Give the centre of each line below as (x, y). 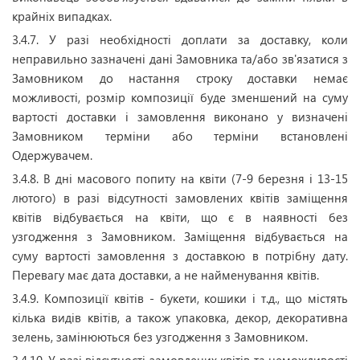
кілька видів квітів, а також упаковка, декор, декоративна (180, 317)
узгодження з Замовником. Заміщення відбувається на (180, 236)
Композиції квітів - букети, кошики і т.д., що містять (196, 298)
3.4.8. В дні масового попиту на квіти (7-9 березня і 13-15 (180, 178)
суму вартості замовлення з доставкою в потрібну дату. (180, 256)
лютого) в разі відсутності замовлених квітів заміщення (180, 198)
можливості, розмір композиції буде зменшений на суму (180, 97)
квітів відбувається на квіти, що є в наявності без (180, 217)
